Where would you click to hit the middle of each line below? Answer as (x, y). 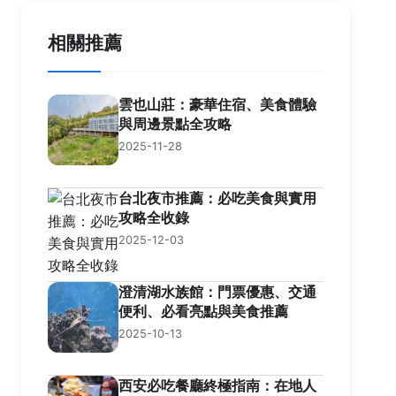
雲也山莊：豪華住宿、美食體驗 (217, 104)
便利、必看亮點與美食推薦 (203, 311)
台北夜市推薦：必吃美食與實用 (217, 198)
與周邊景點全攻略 (175, 124)
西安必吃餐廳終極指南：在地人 (217, 385)
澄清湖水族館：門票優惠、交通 (217, 292)
